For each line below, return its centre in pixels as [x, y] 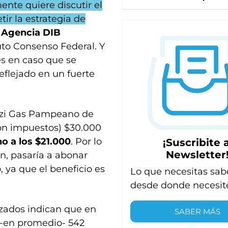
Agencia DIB [31, 33]
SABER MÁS [198, 211]
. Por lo [86, 141]
